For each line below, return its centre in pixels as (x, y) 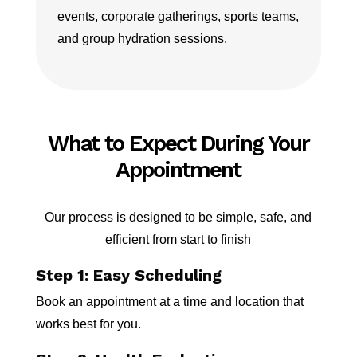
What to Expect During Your (178, 143)
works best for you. (88, 324)
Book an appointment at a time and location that (169, 302)
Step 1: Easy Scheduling (128, 275)
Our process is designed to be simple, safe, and (178, 217)
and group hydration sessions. (142, 39)
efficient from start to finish (178, 239)
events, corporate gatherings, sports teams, (178, 16)
